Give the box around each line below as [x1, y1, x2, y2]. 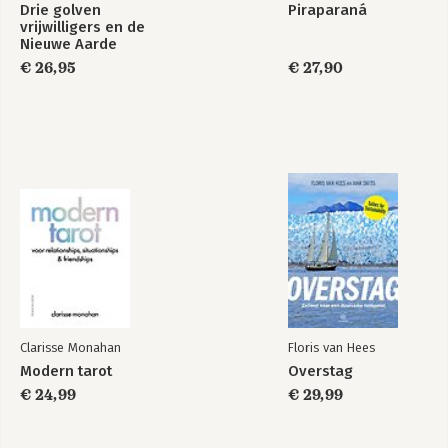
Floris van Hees [288, 340, 375, 355]
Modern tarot [20, 362, 112, 380]
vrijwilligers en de [20, 18, 145, 36]
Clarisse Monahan [20, 340, 121, 355]
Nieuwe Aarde [20, 35, 117, 53]
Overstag [288, 362, 353, 380]
